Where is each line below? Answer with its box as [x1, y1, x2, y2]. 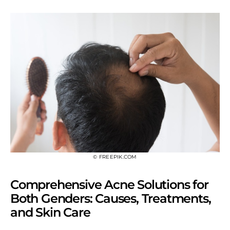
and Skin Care [10, 204, 90, 220]
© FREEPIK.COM [93, 153, 137, 160]
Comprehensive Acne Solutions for [10, 177, 208, 192]
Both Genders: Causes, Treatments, [10, 190, 211, 206]
